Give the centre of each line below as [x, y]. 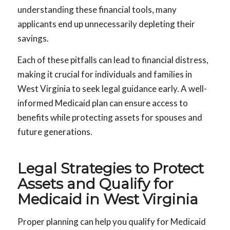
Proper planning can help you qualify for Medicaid [111, 221]
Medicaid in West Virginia [108, 199]
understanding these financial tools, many [97, 9]
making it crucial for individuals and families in [104, 74]
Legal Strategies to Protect [110, 169]
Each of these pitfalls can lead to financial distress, [113, 60]
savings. [33, 38]
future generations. [55, 132]
